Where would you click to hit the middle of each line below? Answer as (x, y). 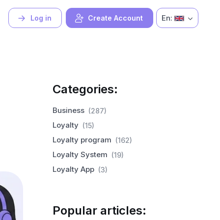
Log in (41, 18)
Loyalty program (82, 140)
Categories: (85, 89)
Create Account (116, 18)
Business (69, 110)
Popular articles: (100, 210)
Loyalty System (80, 154)
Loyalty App (74, 169)
